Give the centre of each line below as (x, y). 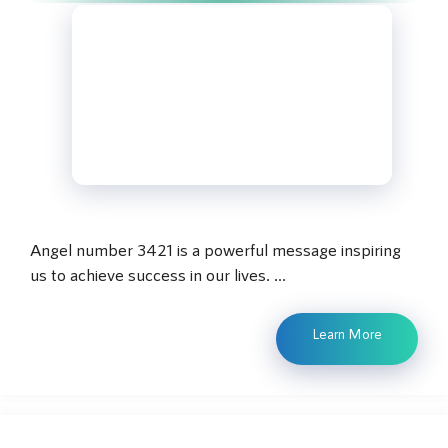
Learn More (347, 333)
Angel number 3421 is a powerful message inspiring (215, 249)
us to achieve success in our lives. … (158, 274)
